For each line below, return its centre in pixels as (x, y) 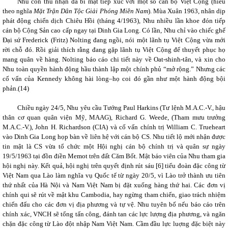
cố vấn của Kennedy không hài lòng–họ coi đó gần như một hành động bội (114, 79)
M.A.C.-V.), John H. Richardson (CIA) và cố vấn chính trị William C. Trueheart (114, 127)
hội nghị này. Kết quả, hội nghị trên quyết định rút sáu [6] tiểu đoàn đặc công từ (114, 166)
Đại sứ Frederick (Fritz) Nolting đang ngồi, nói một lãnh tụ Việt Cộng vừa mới (114, 40)
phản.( (11, 88)
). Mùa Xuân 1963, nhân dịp (187, 11)
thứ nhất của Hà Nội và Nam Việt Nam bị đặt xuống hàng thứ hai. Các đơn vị (114, 185)
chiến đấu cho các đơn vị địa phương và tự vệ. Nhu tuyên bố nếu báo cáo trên (114, 204)
